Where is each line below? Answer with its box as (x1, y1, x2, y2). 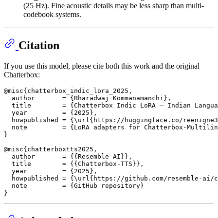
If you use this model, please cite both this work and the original (4, 61, 200, 70)
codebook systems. (23, 10, 81, 18)
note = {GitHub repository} (4, 182, 144, 189)
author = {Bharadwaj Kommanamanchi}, (4, 94, 171, 102)
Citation (18, 38, 59, 52)
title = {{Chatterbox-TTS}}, (4, 160, 144, 167)
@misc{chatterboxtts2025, (4, 145, 97, 153)
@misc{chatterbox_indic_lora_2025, (4, 87, 132, 94)
